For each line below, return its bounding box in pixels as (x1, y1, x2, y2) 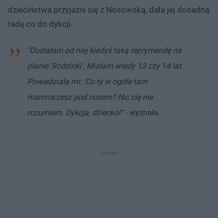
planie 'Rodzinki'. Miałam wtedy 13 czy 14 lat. (27, 61, 183, 71)
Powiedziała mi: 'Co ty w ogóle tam (27, 76, 147, 86)
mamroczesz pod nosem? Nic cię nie (27, 92, 153, 102)
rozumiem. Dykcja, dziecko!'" (27, 108, 126, 117)
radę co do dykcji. (8, 18, 73, 29)
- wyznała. (126, 108, 160, 117)
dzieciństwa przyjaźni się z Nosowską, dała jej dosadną (8, 4, 209, 15)
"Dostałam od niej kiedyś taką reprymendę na (27, 45, 182, 55)
